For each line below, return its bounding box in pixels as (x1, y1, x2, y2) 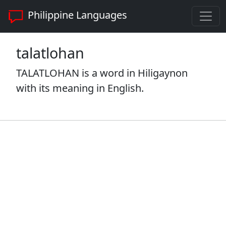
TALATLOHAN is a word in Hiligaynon (16, 66, 188, 80)
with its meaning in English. (16, 81, 144, 95)
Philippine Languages (25, 8, 127, 22)
